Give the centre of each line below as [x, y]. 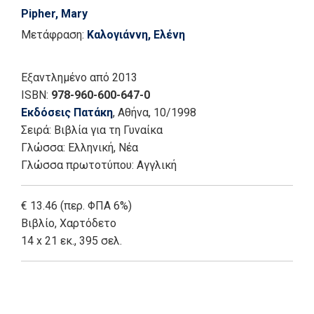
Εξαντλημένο [54, 77]
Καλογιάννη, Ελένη [136, 34]
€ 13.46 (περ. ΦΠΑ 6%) [76, 205]
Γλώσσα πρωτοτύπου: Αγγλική [99, 165]
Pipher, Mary [54, 13]
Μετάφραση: [54, 34]
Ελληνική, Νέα [103, 147]
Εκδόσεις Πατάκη [67, 112]
